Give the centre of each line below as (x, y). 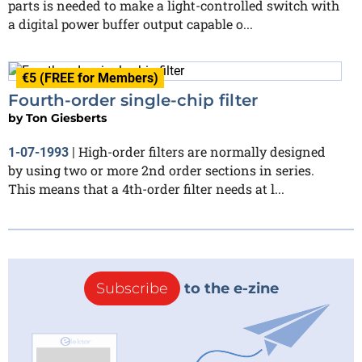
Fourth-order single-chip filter (133, 101)
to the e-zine (229, 289)
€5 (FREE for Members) (90, 78)
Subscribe (132, 289)
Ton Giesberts (66, 118)
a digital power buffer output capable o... (130, 23)
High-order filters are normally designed (202, 152)
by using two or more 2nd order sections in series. (161, 170)
